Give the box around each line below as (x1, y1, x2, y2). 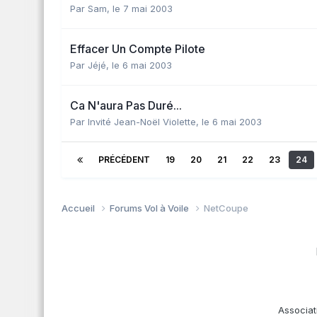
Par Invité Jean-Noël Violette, (70, 115, 202, 127)
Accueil (62, 202, 97, 214)
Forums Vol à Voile (110, 202, 191, 214)
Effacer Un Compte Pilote (70, 41, 205, 56)
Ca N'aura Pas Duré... (70, 98, 182, 113)
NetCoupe (204, 202, 248, 214)
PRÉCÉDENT (98, 154, 150, 165)
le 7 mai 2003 (113, 2, 173, 14)
